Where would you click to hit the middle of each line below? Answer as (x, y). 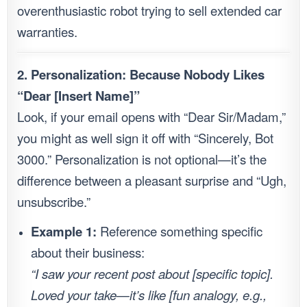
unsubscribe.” (54, 202)
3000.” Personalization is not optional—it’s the (142, 159)
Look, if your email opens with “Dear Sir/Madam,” (152, 117)
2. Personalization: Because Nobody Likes (141, 75)
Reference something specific (180, 231)
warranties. (48, 32)
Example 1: (64, 232)
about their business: (88, 253)
